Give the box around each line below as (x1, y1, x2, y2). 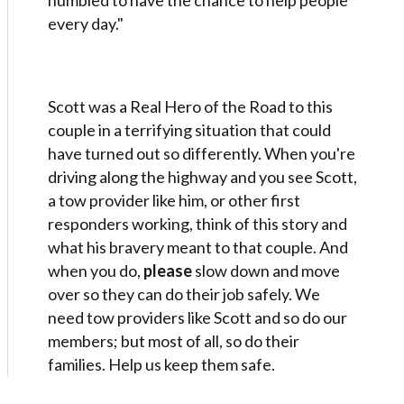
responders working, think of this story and (48, 214, 347, 234)
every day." (48, 14, 124, 33)
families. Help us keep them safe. (48, 354, 275, 374)
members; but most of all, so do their (48, 331, 299, 351)
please (143, 261, 192, 280)
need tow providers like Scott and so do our (48, 308, 347, 327)
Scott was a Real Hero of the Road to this (48, 96, 333, 116)
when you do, (48, 261, 143, 280)
